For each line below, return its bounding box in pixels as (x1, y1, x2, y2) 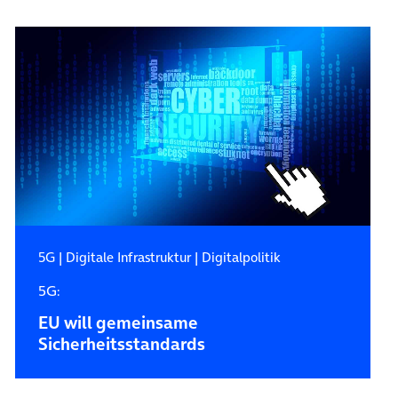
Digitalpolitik (201, 248, 281, 267)
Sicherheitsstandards (37, 332, 205, 357)
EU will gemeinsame (37, 311, 198, 336)
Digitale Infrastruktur (65, 248, 191, 267)
